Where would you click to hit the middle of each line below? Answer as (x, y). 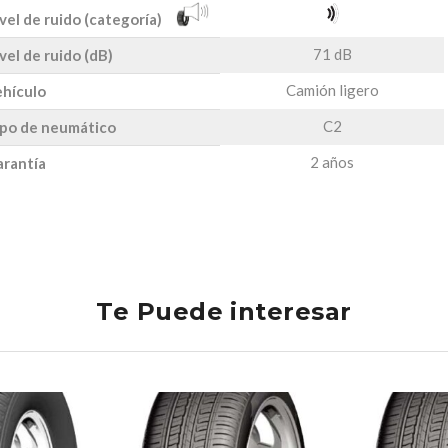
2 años (332, 161)
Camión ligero (332, 89)
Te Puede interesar (224, 311)
